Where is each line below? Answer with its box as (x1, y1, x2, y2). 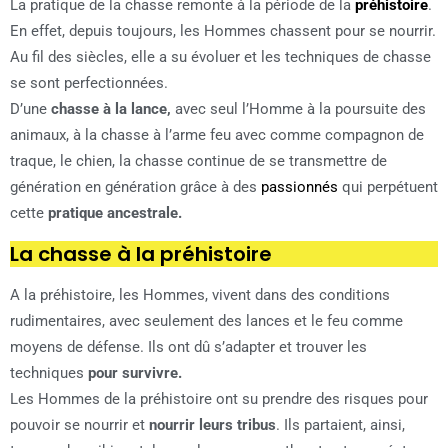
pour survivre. (88, 364, 182, 383)
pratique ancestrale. (48, 204, 182, 223)
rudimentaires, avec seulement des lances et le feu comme (10, 312, 403, 331)
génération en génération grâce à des (10, 178, 261, 197)
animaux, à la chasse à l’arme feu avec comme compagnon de (10, 126, 424, 145)
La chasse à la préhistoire (10, 240, 272, 269)
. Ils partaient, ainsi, (276, 416, 405, 435)
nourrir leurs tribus (149, 416, 276, 435)
